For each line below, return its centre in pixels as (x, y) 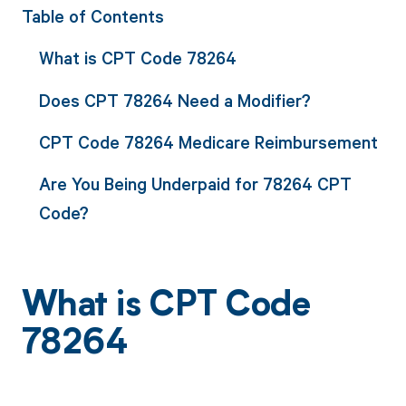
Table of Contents (92, 16)
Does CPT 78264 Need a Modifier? (174, 100)
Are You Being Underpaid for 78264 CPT (195, 184)
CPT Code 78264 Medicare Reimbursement (208, 141)
